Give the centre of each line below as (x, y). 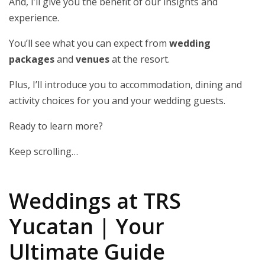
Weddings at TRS (95, 201)
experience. (34, 18)
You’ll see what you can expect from (89, 43)
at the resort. (140, 59)
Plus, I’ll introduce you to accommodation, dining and (125, 85)
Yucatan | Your (87, 227)
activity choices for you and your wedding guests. (117, 101)
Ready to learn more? (56, 126)
